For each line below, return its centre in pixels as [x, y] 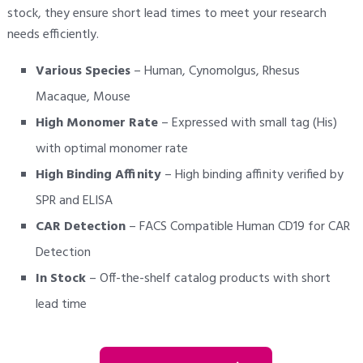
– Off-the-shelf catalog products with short [208, 279]
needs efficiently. [53, 35]
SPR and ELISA [74, 201]
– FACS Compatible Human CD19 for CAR [237, 227]
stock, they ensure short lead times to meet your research [167, 14]
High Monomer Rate [96, 124]
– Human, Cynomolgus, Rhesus [215, 72]
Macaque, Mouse [83, 98]
